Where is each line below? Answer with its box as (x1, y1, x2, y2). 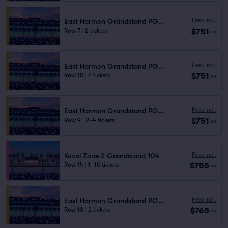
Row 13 (64, 206, 83, 213)
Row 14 (64, 161, 83, 168)
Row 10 (64, 72, 83, 79)
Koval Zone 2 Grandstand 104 (64, 152, 159, 160)
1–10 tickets (88, 161, 119, 168)
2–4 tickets (85, 117, 115, 124)
